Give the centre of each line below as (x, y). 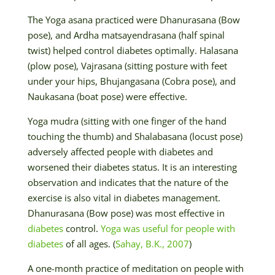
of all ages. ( (89, 243)
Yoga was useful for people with (168, 228)
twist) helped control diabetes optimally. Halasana (133, 50)
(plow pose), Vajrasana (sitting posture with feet (127, 65)
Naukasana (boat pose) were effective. (107, 96)
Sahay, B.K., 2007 (152, 243)
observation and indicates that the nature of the (128, 182)
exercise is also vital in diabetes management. (124, 197)
